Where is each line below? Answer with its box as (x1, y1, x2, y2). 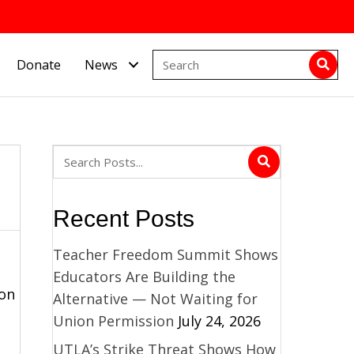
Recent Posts (52, 205, 194, 232)
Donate (17, 55, 62, 73)
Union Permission (52, 311, 174, 330)
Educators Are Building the (52, 266, 235, 286)
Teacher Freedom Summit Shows (52, 244, 278, 264)
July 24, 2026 (177, 311, 261, 330)
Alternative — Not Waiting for (52, 288, 258, 308)
